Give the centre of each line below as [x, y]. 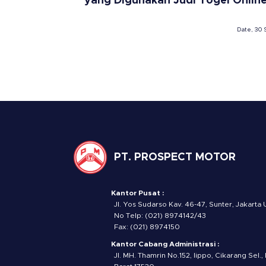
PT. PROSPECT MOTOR [175, 158]
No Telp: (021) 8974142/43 [160, 215]
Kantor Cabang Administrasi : [165, 244]
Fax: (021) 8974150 [147, 227]
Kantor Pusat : [137, 193]
